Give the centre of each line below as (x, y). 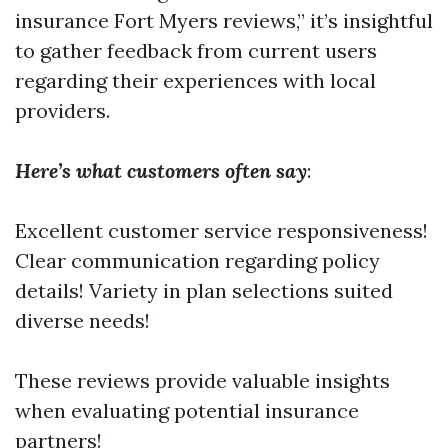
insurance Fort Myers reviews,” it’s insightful (224, 20)
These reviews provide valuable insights (202, 380)
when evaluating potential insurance (187, 410)
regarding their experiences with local (195, 80)
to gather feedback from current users (196, 50)
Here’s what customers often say (161, 170)
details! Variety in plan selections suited (204, 290)
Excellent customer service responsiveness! (221, 230)
